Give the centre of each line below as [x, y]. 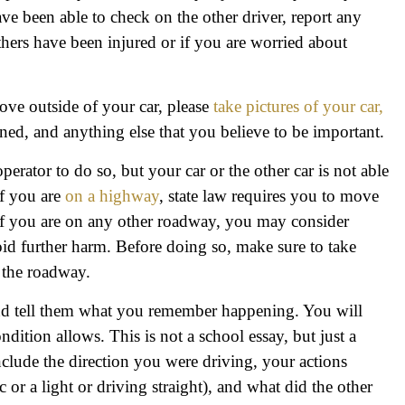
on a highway [112, 196]
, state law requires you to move [269, 196]
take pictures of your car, [298, 107]
